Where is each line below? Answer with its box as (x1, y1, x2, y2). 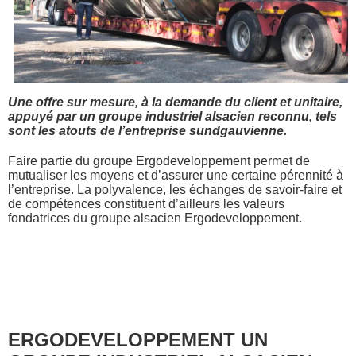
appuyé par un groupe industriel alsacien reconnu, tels (8, 109, 337, 123)
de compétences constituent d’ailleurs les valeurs (8, 196, 284, 211)
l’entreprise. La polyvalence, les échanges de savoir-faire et (8, 182, 342, 196)
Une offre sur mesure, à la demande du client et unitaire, (8, 95, 342, 109)
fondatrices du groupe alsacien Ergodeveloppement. (8, 211, 302, 225)
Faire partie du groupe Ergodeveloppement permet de (8, 153, 310, 168)
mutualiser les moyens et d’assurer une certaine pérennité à (8, 168, 343, 182)
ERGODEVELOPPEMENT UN (8, 328, 268, 350)
